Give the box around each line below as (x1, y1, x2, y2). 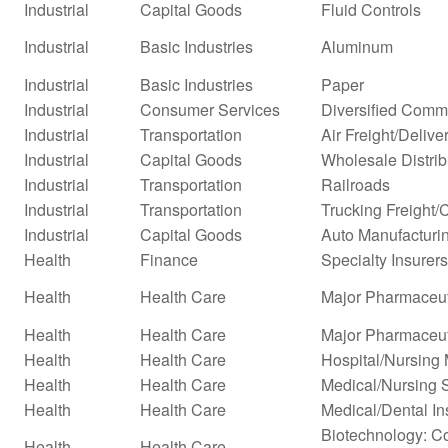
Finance (140, 247, 198, 271)
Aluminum (321, 34, 393, 58)
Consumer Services (140, 97, 280, 121)
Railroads (321, 172, 390, 196)
